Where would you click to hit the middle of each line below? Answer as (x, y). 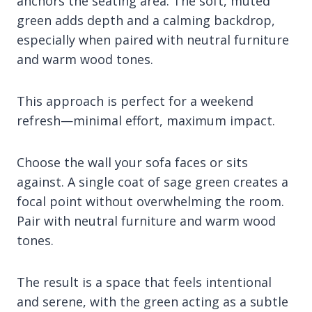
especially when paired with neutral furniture (153, 39)
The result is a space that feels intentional (144, 282)
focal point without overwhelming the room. (150, 201)
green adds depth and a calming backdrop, (146, 20)
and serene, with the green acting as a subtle (153, 301)
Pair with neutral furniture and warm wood (146, 220)
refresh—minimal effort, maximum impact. (146, 120)
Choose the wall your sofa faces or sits (132, 162)
